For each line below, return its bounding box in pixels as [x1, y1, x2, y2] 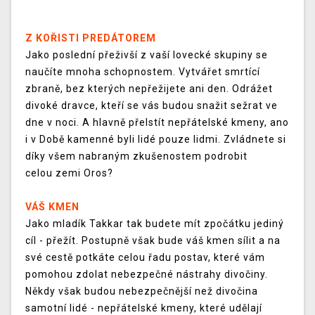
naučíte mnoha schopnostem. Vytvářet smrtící [25, 66, 260, 78]
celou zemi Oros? [25, 167, 113, 179]
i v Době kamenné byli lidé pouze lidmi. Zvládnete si [25, 134, 286, 146]
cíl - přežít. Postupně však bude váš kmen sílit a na [25, 235, 281, 247]
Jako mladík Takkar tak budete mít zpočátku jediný [25, 218, 284, 230]
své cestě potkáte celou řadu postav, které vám [25, 252, 265, 264]
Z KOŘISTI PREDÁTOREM [25, 32, 156, 44]
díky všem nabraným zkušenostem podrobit [25, 150, 247, 162]
